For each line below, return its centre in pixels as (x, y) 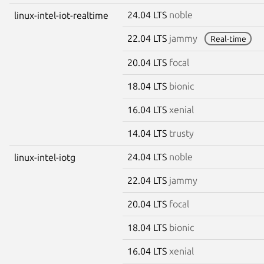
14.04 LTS (148, 133)
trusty (181, 133)
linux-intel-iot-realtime (61, 15)
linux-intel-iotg (45, 157)
